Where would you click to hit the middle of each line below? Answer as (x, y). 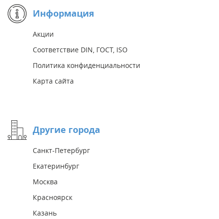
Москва (45, 182)
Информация (64, 14)
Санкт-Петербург (61, 151)
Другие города (66, 130)
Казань (45, 213)
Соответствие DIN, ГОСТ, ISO (80, 50)
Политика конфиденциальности (87, 66)
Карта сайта (53, 81)
